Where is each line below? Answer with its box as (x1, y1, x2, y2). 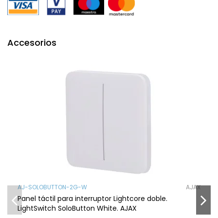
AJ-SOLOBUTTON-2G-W (18, 182, 88, 191)
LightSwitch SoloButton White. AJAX (18, 203, 137, 214)
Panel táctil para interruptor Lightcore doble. (18, 194, 168, 204)
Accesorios (7, 36, 56, 49)
